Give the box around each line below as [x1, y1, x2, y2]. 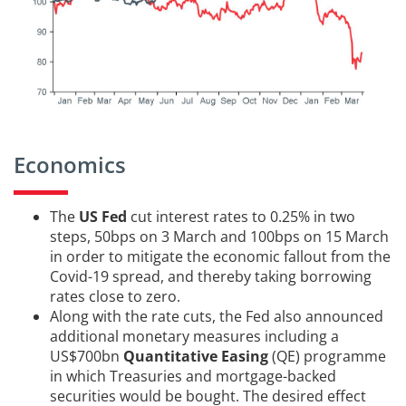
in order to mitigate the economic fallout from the [50, 246, 391, 267]
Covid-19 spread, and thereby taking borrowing [50, 266, 372, 287]
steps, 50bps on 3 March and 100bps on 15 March [50, 227, 389, 247]
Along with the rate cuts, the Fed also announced [50, 306, 383, 327]
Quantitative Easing [123, 346, 268, 367]
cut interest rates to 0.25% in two [127, 207, 355, 227]
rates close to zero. [50, 286, 180, 307]
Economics [14, 150, 126, 180]
